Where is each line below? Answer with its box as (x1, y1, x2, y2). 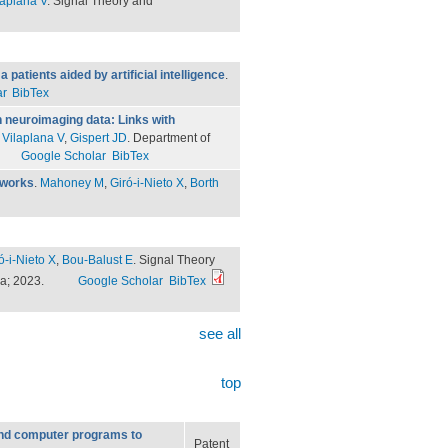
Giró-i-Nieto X (110, 176, 184, 190)
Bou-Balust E (62, 253, 133, 267)
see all (199, 325, 241, 342)
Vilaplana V (2, 131, 64, 145)
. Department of (127, 131, 210, 145)
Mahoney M (40, 176, 104, 190)
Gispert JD (70, 131, 127, 145)
